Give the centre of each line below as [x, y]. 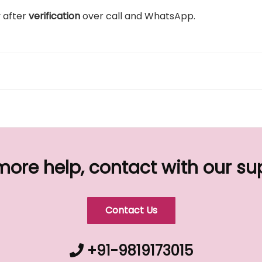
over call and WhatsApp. [139, 16]
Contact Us [131, 210]
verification [56, 16]
